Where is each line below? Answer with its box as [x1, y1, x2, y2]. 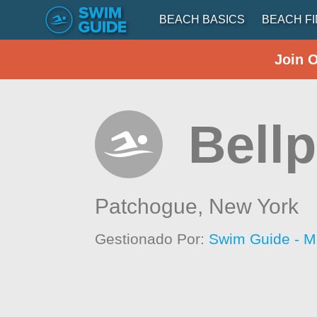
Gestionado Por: [95, 231, 209, 247]
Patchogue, [95, 195, 209, 218]
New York [209, 195, 299, 218]
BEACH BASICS [159, 13, 245, 25]
